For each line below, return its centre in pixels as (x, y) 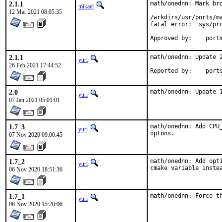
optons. (162, 133)
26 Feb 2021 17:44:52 (35, 65)
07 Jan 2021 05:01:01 (34, 100)
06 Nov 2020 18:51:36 (36, 169)
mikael (86, 6)
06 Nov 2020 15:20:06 (36, 204)
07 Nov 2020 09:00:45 (36, 135)
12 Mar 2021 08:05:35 (35, 12)
